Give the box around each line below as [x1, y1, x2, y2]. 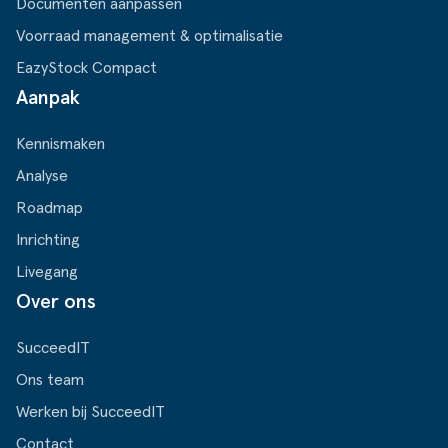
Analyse [16, 167, 68, 184]
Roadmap [16, 199, 83, 216]
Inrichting [16, 231, 80, 248]
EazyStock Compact [16, 59, 157, 76]
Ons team [16, 371, 84, 388]
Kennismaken [16, 135, 105, 152]
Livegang [16, 263, 78, 280]
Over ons [16, 291, 96, 312]
